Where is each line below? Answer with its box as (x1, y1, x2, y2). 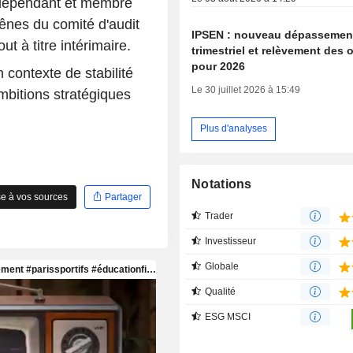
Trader (205, 210, 234, 221)
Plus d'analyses (200, 123, 268, 135)
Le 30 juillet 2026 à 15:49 (191, 84, 301, 95)
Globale (205, 260, 240, 272)
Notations (191, 176, 252, 191)
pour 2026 (191, 59, 246, 72)
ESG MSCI (205, 310, 251, 322)
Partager (102, 191, 142, 203)
